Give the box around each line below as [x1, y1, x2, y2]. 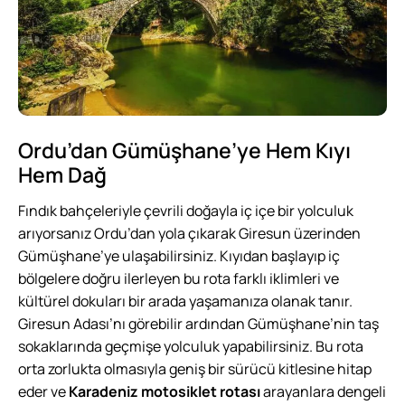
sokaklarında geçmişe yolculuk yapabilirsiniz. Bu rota [18, 336, 363, 357]
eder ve [18, 381, 69, 402]
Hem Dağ [18, 160, 107, 190]
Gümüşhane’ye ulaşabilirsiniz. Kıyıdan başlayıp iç [18, 246, 340, 267]
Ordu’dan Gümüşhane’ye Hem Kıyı [18, 136, 351, 165]
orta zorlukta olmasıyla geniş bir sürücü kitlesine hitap [18, 359, 372, 380]
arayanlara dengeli [260, 381, 386, 402]
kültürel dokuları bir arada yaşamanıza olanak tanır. [18, 291, 353, 312]
